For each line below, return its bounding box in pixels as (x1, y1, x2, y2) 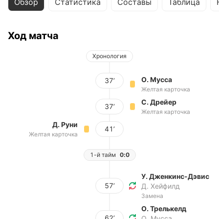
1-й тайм (89, 151, 116, 158)
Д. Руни (52, 120, 78, 129)
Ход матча (8, 30, 59, 42)
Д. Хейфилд (141, 182, 180, 190)
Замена (141, 192, 163, 199)
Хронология (92, 52, 127, 60)
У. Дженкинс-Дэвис (141, 172, 209, 180)
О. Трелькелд (141, 204, 186, 213)
